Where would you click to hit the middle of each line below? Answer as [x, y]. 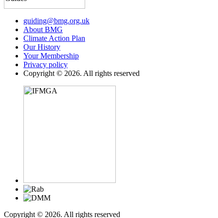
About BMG [43, 29]
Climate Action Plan [54, 38]
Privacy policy [45, 64]
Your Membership [51, 55]
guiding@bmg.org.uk [56, 20]
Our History [42, 47]
